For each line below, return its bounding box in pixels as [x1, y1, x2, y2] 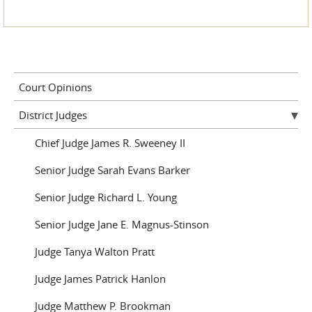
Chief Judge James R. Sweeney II [35, 135, 185, 150]
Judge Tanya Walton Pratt [35, 244, 155, 258]
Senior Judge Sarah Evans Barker [35, 162, 190, 177]
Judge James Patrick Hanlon [35, 271, 166, 286]
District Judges [19, 107, 88, 122]
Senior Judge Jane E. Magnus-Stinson [35, 217, 209, 231]
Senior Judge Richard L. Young [35, 189, 177, 204]
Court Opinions [19, 79, 93, 94]
